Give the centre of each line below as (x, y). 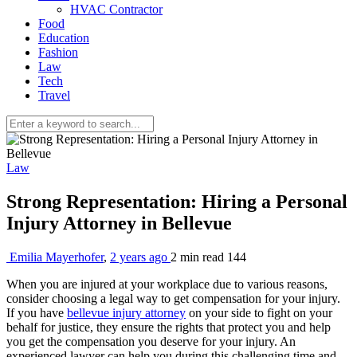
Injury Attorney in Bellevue (122, 223)
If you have (37, 312)
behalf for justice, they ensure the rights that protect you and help (169, 327)
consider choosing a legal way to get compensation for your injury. (173, 298)
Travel (54, 95)
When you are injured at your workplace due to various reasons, (167, 284)
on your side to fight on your (259, 312)
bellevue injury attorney (126, 312)
